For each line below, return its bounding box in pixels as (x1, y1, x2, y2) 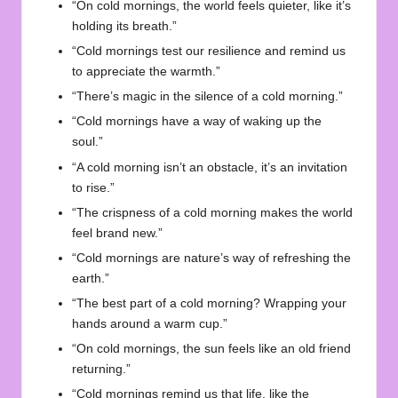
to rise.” (72, 180, 115, 195)
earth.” (72, 271, 109, 285)
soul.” (72, 135, 103, 149)
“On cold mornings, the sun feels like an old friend (72, 342, 351, 356)
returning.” (72, 362, 131, 377)
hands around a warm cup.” (72, 316, 227, 330)
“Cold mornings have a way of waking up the (72, 115, 322, 129)
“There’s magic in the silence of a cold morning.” (72, 90, 343, 104)
